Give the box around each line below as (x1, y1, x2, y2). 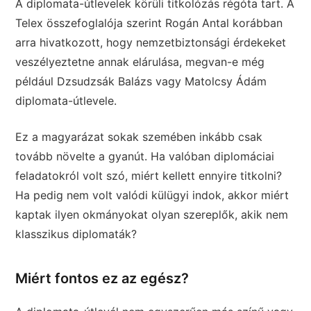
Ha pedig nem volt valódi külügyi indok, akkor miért (15, 187, 289, 202)
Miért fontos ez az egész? (15, 269, 190, 287)
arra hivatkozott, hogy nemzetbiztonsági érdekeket (15, 35, 287, 49)
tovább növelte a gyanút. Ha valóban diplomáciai (15, 149, 275, 163)
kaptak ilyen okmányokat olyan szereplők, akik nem (15, 207, 289, 221)
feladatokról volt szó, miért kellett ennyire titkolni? (15, 168, 283, 183)
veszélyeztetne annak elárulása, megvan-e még (15, 54, 265, 69)
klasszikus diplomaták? (15, 226, 137, 241)
